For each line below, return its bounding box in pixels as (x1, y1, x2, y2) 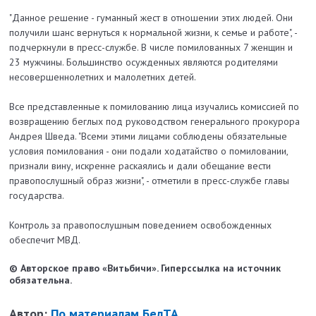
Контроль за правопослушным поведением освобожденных (9, 218, 272, 231)
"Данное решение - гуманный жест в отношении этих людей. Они (9, 11, 293, 24)
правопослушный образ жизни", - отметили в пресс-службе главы (9, 174, 290, 187)
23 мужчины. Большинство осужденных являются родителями (9, 55, 279, 68)
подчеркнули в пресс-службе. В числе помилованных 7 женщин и (9, 40, 293, 54)
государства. (9, 188, 65, 202)
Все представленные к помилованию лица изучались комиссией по (9, 99, 300, 113)
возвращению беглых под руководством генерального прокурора (9, 114, 300, 128)
